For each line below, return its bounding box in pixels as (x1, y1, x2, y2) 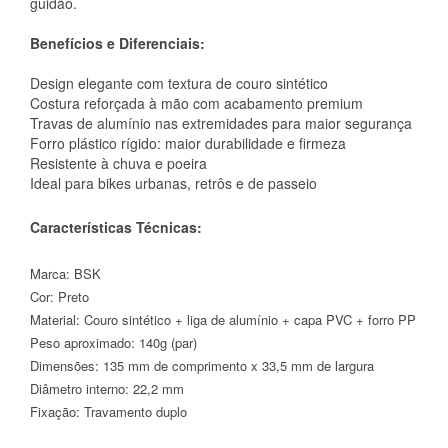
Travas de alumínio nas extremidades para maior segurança (30, 112, 412, 133)
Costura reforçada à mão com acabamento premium (30, 92, 363, 113)
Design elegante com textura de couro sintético (30, 72, 328, 93)
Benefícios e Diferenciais (30, 32, 200, 53)
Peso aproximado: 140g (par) (30, 332, 197, 352)
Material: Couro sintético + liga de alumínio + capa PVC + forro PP (30, 309, 416, 329)
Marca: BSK (30, 263, 101, 283)
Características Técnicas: (30, 216, 202, 237)
